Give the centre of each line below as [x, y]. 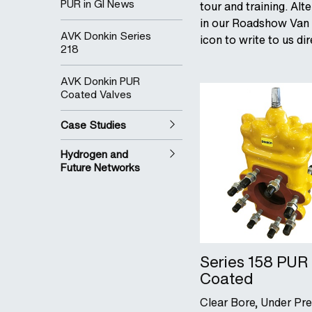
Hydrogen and [94, 154]
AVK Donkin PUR [100, 81]
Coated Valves [96, 94]
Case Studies [93, 125]
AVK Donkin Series [106, 36]
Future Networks [100, 167]
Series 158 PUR [254, 262]
